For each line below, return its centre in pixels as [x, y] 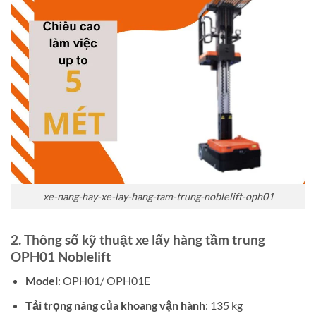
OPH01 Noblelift [61, 256]
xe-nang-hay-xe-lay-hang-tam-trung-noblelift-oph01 [158, 196]
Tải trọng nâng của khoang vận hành [115, 305]
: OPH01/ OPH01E [104, 281]
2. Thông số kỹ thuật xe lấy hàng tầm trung [138, 239]
